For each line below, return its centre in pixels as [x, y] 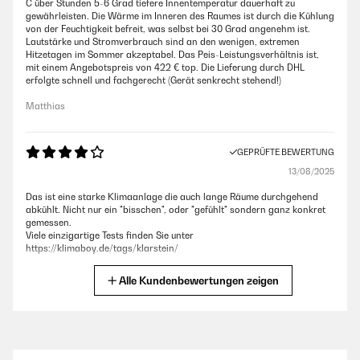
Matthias [45, 106]
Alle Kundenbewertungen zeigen [198, 281]
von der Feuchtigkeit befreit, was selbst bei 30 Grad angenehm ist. [168, 29]
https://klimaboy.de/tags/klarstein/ [102, 249]
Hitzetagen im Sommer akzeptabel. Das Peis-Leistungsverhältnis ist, [172, 55]
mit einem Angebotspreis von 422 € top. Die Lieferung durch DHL [165, 68]
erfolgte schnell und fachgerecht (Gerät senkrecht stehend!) [153, 81]
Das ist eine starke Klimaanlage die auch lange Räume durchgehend [172, 197]
